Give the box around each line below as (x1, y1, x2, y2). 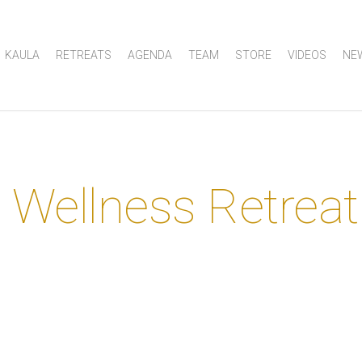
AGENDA (128, 48, 172, 61)
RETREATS (56, 48, 112, 61)
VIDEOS (288, 48, 326, 61)
